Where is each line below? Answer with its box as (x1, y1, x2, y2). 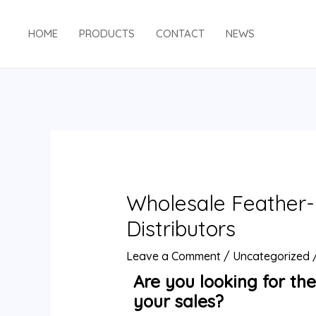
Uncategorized (232, 249, 310, 264)
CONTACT (156, 27, 205, 40)
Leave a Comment (126, 249, 221, 264)
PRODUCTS (79, 27, 135, 40)
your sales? (133, 291, 224, 312)
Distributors (126, 215, 236, 243)
